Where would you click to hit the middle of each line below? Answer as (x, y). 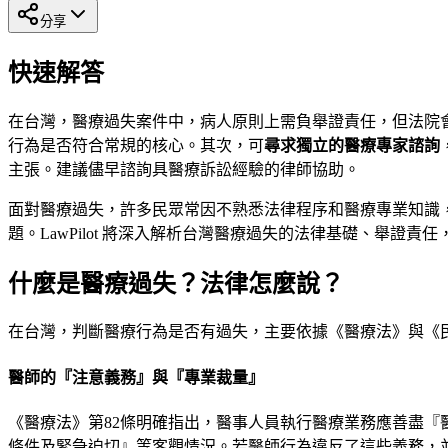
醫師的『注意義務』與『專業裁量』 (136, 377)
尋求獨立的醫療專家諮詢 (352, 145)
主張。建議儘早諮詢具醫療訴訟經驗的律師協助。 (184, 169)
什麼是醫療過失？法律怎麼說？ (176, 283)
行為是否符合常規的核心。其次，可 (136, 145)
